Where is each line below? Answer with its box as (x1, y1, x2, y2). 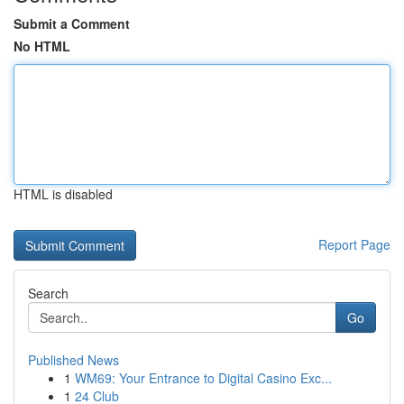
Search (28, 284, 69, 302)
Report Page (318, 235, 390, 253)
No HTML (14, 37, 70, 55)
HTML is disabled (14, 185, 113, 203)
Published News (28, 351, 119, 369)
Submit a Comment (14, 14, 130, 32)
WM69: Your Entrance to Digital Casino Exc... (75, 369, 332, 387)
